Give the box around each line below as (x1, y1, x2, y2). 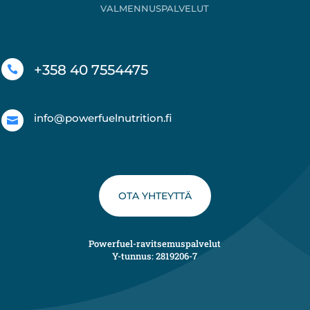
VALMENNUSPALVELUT (100, 3, 210, 15)
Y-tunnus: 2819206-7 (112, 249, 198, 262)
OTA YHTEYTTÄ (118, 189, 192, 202)
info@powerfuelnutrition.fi (34, 111, 172, 125)
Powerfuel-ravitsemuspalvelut (89, 237, 221, 250)
